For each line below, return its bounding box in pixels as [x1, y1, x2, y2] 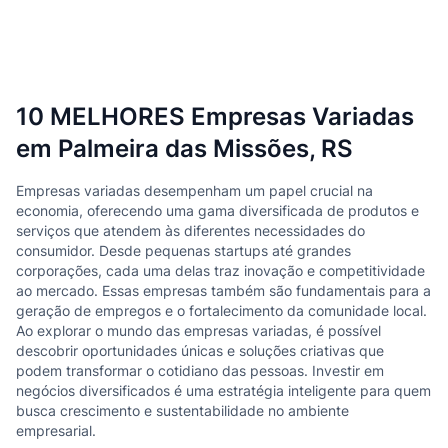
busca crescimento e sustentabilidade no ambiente [16, 402, 349, 419]
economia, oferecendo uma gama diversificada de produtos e [16, 202, 419, 219]
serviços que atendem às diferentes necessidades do [16, 222, 365, 239]
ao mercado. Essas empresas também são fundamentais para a [16, 282, 431, 299]
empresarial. [16, 422, 96, 439]
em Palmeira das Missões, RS [16, 134, 353, 163]
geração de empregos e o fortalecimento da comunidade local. [16, 302, 427, 319]
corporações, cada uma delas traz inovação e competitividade [16, 262, 425, 279]
